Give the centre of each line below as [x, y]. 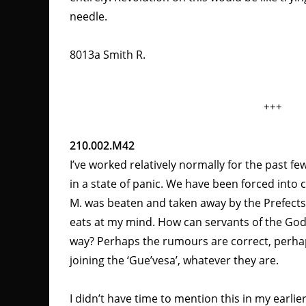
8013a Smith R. [108, 55]
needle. [88, 16]
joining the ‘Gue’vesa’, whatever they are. [174, 260]
